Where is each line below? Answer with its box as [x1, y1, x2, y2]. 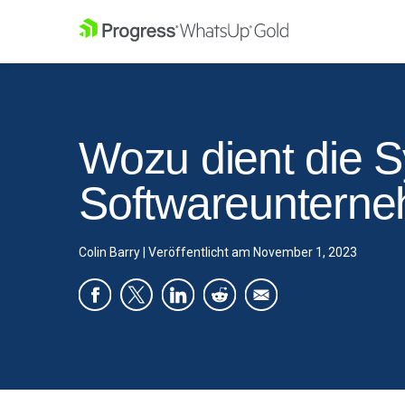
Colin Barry [79, 245, 140, 259]
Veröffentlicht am [148, 245, 250, 259]
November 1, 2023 [253, 245, 357, 259]
